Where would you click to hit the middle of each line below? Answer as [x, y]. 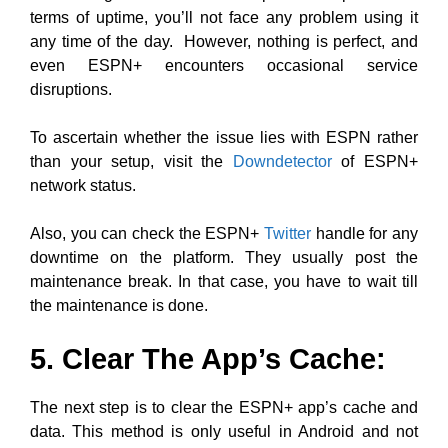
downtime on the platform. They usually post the [224, 257]
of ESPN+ [375, 161]
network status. [83, 185]
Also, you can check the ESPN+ [147, 233]
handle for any [364, 233]
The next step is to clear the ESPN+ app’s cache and [224, 407]
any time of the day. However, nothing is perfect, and [224, 41]
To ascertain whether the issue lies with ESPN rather [224, 137]
